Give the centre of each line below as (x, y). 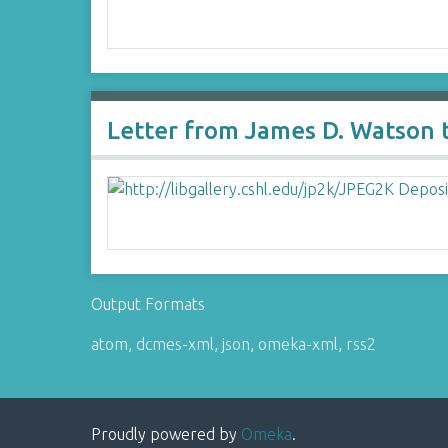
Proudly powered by (166, 434)
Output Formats (148, 304)
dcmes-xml (175, 344)
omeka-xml (298, 344)
